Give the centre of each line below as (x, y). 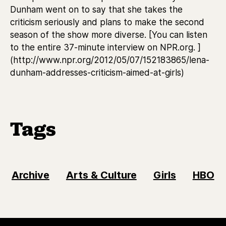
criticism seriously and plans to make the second (107, 22)
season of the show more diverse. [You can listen (109, 35)
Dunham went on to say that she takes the (96, 9)
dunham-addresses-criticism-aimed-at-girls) (97, 72)
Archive (31, 175)
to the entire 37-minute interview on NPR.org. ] (105, 47)
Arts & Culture (101, 175)
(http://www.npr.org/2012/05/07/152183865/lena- (110, 60)
